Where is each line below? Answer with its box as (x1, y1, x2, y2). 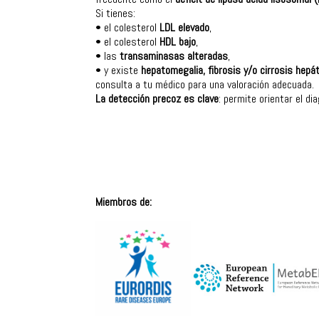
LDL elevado (159, 19, 210, 35)
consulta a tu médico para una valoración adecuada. (95, 76, 315, 92)
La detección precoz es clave (95, 90, 219, 106)
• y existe (95, 62, 142, 78)
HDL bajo (159, 33, 197, 49)
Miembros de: (95, 194, 152, 209)
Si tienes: (95, 5, 136, 21)
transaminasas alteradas (120, 48, 229, 63)
